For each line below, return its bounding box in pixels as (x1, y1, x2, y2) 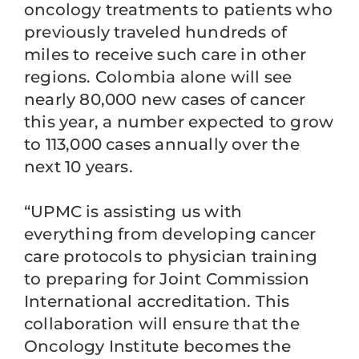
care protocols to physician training (24, 247, 318, 266)
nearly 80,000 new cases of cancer (24, 90, 306, 109)
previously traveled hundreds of (24, 22, 288, 42)
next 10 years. (24, 157, 133, 176)
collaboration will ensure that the (24, 314, 300, 333)
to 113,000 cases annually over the (24, 135, 300, 154)
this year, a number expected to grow (24, 112, 334, 131)
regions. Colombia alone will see (24, 67, 292, 87)
